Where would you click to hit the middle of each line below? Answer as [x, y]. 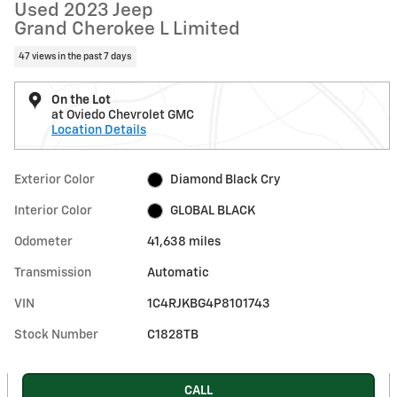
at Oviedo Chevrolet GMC [123, 115]
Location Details [99, 130]
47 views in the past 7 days [75, 56]
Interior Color [53, 210]
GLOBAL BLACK [212, 210]
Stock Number [56, 335]
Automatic [179, 272]
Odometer [43, 241]
